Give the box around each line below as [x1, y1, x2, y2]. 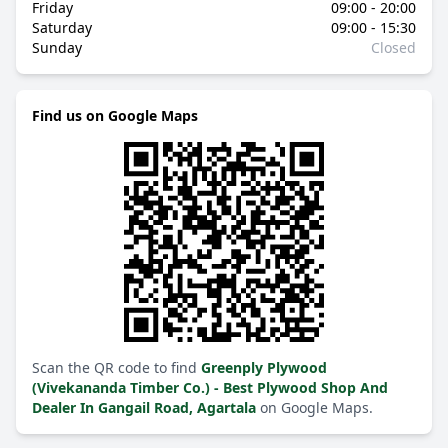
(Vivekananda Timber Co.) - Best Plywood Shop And [32, 378, 388, 397]
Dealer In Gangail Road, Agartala [32, 398, 260, 417]
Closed [371, 38, 416, 57]
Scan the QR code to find [32, 358, 201, 377]
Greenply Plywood [201, 358, 327, 377]
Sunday [32, 38, 82, 57]
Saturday [32, 18, 92, 37]
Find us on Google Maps [32, 106, 198, 125]
